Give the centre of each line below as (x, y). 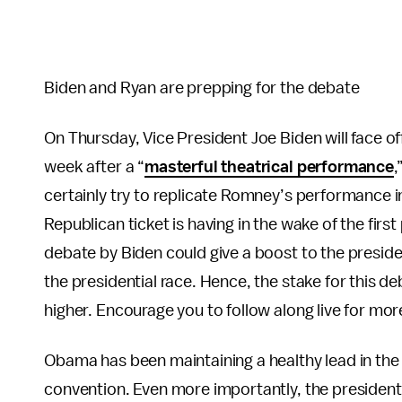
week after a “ (95, 167)
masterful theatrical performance (269, 167)
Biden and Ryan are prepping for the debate (202, 88)
